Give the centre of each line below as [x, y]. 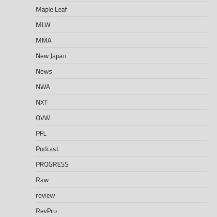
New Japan [51, 56]
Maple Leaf [52, 9]
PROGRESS [52, 164]
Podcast [47, 149]
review [46, 195]
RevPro [46, 211]
